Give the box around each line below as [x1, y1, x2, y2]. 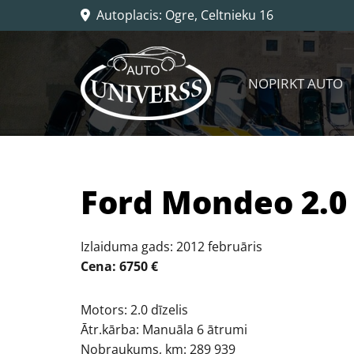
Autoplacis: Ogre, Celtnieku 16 [90, 6, 273, 24]
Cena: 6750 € [81, 258, 158, 275]
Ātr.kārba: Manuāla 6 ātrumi [81, 321, 247, 338]
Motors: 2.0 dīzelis [81, 301, 188, 318]
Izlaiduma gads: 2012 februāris [81, 238, 262, 255]
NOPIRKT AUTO [248, 73, 343, 92]
